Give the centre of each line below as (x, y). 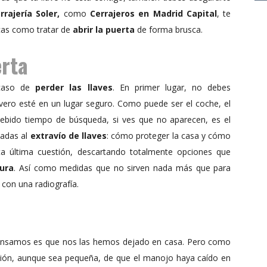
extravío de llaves (69, 136)
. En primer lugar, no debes (172, 88)
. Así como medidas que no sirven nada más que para (122, 168)
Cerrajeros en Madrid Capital (153, 14)
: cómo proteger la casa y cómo (169, 136)
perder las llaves (74, 88)
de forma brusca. (169, 30)
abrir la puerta (104, 30)
